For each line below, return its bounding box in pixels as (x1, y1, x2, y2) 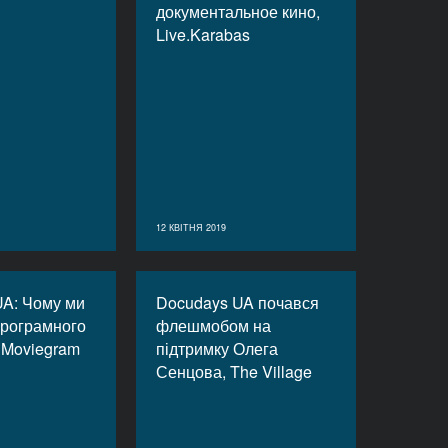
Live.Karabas (156, 23, 250, 46)
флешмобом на (156, 314, 271, 337)
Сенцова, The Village (156, 360, 312, 383)
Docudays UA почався (156, 291, 319, 314)
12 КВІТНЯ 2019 (156, 221, 226, 234)
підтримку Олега (156, 337, 278, 360)
